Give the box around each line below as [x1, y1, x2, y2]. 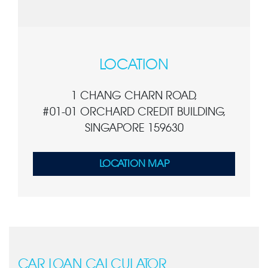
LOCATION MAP [99, 159, 169, 169]
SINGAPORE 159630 [84, 123, 184, 134]
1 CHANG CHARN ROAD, [71, 91, 197, 102]
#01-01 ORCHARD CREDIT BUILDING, [42, 107, 226, 118]
